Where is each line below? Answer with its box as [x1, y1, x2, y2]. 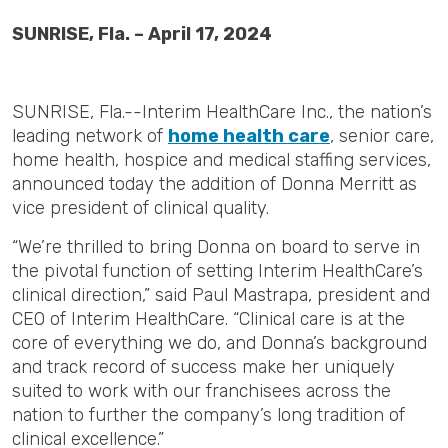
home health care [168, 125, 330, 147]
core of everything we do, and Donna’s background [12, 332, 427, 354]
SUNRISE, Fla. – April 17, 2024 [12, 23, 272, 45]
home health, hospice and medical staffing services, [12, 149, 431, 171]
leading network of [12, 125, 168, 147]
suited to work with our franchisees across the [12, 380, 391, 402]
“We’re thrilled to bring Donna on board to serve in [12, 236, 420, 258]
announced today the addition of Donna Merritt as [12, 173, 417, 195]
